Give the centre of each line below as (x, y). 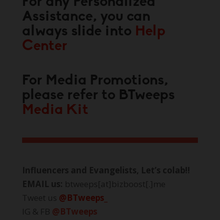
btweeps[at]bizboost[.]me (114, 184)
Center (44, 47)
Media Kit (55, 110)
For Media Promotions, (95, 81)
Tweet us (40, 198)
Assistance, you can (86, 17)
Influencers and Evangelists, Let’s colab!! (106, 170)
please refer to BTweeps (98, 96)
